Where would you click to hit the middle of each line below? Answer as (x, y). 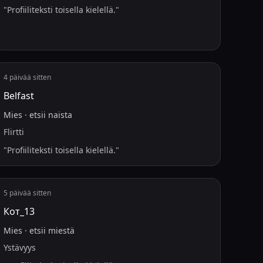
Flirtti (14, 132)
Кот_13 (19, 211)
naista (60, 115)
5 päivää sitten (28, 193)
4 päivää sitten (28, 77)
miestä (62, 230)
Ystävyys (20, 247)
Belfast (19, 96)
